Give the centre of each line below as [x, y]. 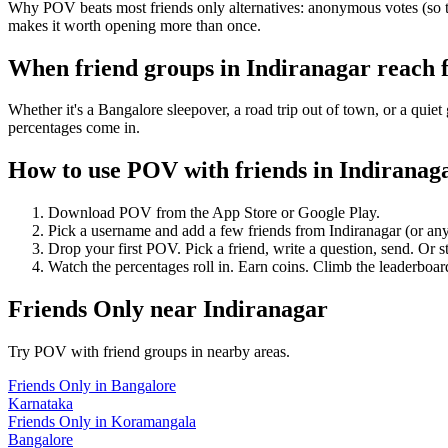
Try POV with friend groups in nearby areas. [149, 352]
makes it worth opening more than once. [134, 25]
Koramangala [153, 422]
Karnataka [40, 404]
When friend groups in [127, 67]
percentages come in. [74, 128]
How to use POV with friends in [173, 170]
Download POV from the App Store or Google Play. [214, 213]
